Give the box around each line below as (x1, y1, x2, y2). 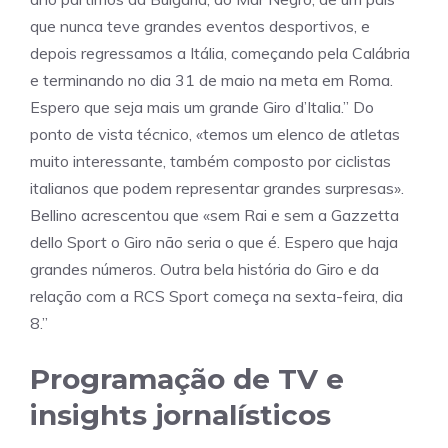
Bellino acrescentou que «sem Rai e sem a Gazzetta (30, 205, 399, 225)
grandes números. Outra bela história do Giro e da (30, 259, 379, 279)
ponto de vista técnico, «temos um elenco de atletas (30, 124, 400, 144)
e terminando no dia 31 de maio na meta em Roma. (30, 70, 393, 90)
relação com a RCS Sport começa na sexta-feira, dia (30, 286, 403, 306)
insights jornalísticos (30, 398, 331, 432)
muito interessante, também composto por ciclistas (30, 151, 391, 171)
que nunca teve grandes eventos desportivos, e (30, 16, 370, 36)
